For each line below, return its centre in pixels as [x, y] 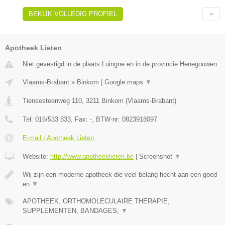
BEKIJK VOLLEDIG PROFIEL [73, 14]
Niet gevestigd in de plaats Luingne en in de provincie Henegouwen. [121, 64]
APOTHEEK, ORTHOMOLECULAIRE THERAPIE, [96, 201]
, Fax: [80, 119]
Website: [36, 156]
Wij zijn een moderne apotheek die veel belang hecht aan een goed [120, 174]
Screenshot [157, 156]
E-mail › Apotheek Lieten [58, 138]
